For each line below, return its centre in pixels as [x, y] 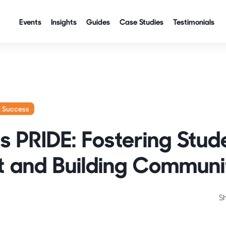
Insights [64, 21]
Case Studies [142, 21]
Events [30, 21]
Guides [98, 21]
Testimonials [194, 21]
